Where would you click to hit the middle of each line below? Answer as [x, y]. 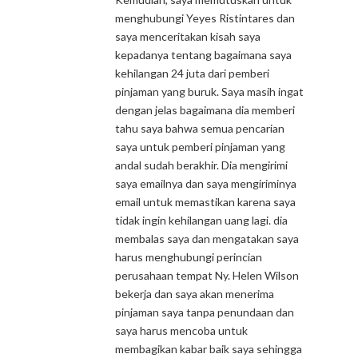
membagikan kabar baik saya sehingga [209, 349]
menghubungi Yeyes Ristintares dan [205, 18]
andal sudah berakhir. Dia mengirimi [201, 165]
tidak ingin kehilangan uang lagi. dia [201, 220]
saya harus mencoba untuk [181, 330]
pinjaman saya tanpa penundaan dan [205, 312]
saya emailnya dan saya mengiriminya [206, 183]
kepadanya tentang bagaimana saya [203, 55]
